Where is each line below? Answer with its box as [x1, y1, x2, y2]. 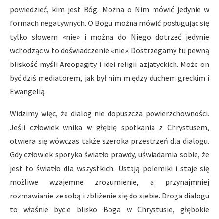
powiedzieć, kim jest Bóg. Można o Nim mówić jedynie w [10, 4, 209, 14]
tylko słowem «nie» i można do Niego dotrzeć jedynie [10, 32, 209, 42]
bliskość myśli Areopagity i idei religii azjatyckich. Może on [10, 59, 209, 69]
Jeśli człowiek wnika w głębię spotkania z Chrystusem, [10, 122, 209, 132]
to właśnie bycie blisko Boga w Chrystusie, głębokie [10, 204, 209, 214]
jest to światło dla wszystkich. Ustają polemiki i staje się [10, 163, 209, 173]
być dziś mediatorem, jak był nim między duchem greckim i [10, 73, 209, 83]
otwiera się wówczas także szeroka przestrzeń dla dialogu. [10, 136, 209, 146]
